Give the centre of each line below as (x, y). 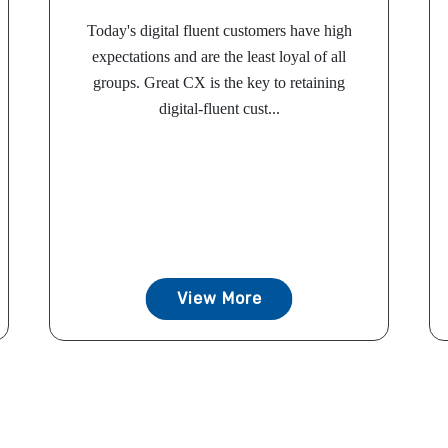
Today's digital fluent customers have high (219, 31)
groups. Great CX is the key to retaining (219, 83)
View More (219, 299)
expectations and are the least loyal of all (219, 57)
